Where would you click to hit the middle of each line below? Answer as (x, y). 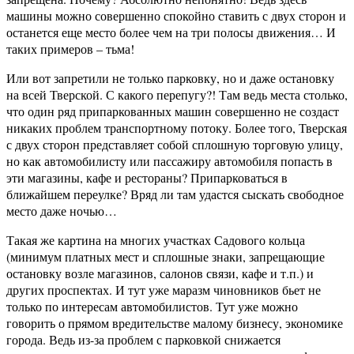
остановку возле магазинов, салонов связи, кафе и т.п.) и (160, 273)
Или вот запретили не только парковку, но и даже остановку (170, 78)
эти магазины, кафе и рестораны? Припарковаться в (147, 178)
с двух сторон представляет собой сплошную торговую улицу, (175, 145)
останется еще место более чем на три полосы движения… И (171, 32)
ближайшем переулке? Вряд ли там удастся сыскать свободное (175, 194)
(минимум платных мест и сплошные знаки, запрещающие (166, 257)
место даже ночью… (62, 211)
